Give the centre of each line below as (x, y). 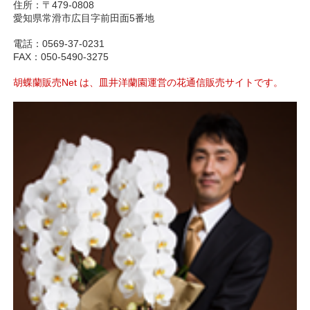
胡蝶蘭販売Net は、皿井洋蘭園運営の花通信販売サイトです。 (148, 82)
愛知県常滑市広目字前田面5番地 (83, 18)
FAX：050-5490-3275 (61, 56)
